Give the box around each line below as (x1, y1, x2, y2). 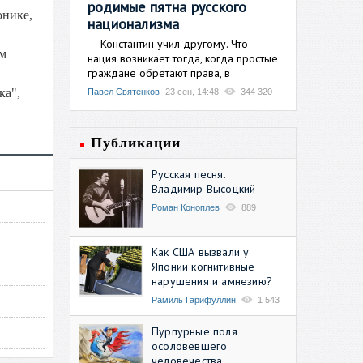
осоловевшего (152, 338, 228, 353)
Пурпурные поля (152, 323, 237, 339)
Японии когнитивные (152, 258, 255, 274)
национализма (88, 14, 180, 33)
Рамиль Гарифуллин (152, 294, 236, 305)
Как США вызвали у (152, 244, 250, 259)
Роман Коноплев (152, 202, 220, 212)
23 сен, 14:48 (165, 86, 219, 96)
